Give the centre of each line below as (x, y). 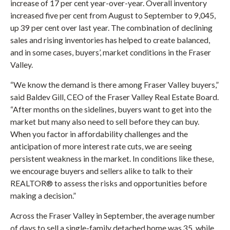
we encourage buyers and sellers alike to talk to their (102, 171)
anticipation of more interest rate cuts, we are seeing (101, 146)
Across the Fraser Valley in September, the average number (113, 216)
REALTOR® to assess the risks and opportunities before (109, 183)
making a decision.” (43, 196)
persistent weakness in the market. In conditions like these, (112, 159)
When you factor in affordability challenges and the (99, 134)
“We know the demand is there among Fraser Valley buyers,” (114, 85)
